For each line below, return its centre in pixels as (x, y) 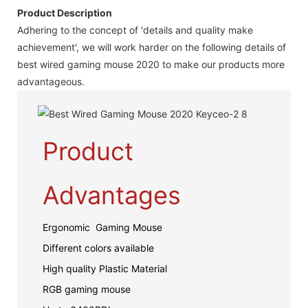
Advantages (111, 195)
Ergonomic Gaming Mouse (103, 227)
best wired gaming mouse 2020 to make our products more (151, 64)
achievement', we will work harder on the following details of (152, 47)
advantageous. (51, 81)
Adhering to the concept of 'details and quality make (135, 30)
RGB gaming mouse (86, 289)
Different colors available (98, 247)
